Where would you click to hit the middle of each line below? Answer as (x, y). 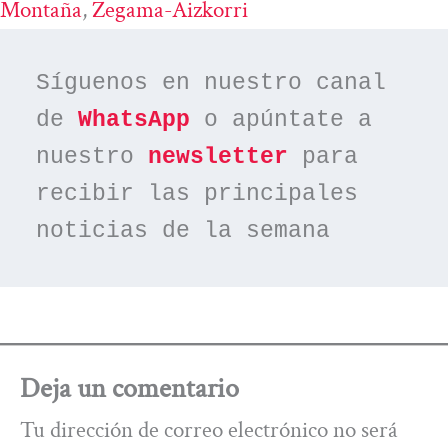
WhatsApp (134, 120)
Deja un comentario (129, 389)
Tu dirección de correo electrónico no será (208, 430)
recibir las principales (197, 194)
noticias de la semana (183, 231)
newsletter (218, 157)
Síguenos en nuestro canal (211, 83)
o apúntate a (281, 120)
